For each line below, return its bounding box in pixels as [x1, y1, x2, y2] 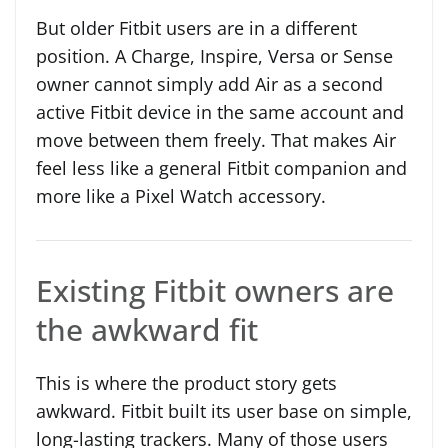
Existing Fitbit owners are [36, 269, 394, 311]
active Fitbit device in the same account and [36, 99, 404, 124]
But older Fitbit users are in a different [36, 15, 357, 40]
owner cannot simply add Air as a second [36, 71, 383, 96]
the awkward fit [36, 308, 258, 350]
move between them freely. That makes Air [36, 127, 396, 152]
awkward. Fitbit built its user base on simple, [36, 398, 412, 423]
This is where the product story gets [36, 370, 337, 395]
